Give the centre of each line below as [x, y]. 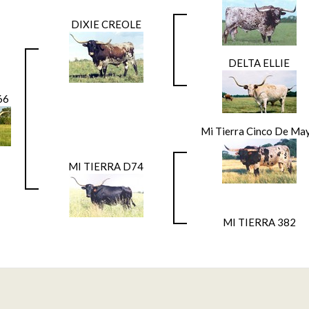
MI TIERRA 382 [259, 222]
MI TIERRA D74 [106, 166]
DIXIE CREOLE [106, 24]
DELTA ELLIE [259, 62]
